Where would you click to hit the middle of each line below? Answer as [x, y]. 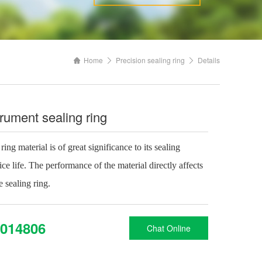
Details [208, 60]
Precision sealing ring [150, 60]
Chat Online [168, 228]
